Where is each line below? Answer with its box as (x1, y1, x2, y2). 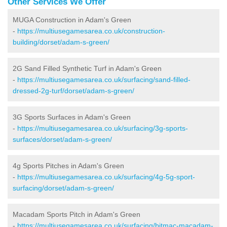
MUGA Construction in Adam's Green (13, 15, 131, 24)
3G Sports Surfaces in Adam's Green (13, 112, 131, 121)
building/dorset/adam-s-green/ (13, 37, 109, 46)
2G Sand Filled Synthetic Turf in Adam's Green (13, 64, 162, 72)
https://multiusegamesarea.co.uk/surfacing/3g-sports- (17, 124, 188, 132)
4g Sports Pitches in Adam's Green (13, 161, 124, 170)
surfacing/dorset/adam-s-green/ (13, 183, 114, 192)
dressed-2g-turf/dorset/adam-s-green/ (13, 86, 134, 95)
